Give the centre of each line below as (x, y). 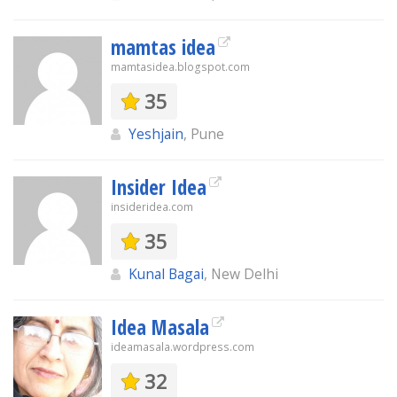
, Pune (204, 134)
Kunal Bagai (166, 274)
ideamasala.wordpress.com (183, 347)
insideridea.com (152, 207)
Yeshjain (156, 134)
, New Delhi (241, 274)
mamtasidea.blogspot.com (180, 67)
